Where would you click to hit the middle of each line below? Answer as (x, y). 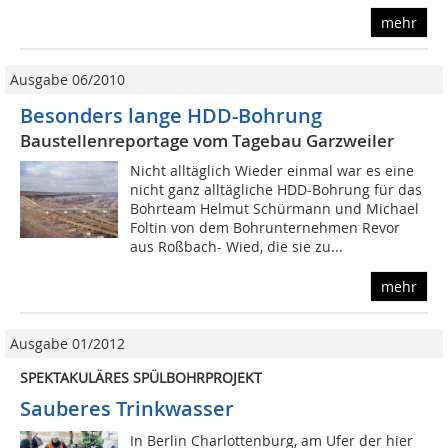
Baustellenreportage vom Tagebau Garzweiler (207, 141)
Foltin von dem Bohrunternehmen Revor (265, 228)
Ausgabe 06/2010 (67, 80)
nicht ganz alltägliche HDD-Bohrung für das (276, 190)
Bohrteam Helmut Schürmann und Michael (275, 209)
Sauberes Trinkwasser (127, 409)
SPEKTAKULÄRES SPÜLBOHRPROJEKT (141, 378)
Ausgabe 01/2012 (67, 344)
